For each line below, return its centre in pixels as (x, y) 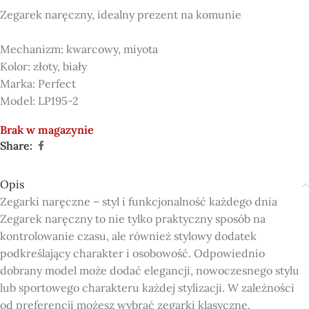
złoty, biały (60, 67)
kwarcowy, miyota (112, 49)
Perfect (57, 84)
